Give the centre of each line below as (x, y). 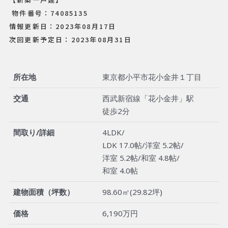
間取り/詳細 (34, 133)
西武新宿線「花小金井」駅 (148, 98)
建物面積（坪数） (44, 192)
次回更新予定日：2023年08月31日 (70, 39)
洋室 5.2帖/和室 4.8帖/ (141, 158)
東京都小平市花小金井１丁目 (152, 77)
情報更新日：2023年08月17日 (63, 26)
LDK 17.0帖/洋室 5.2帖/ (143, 145)
